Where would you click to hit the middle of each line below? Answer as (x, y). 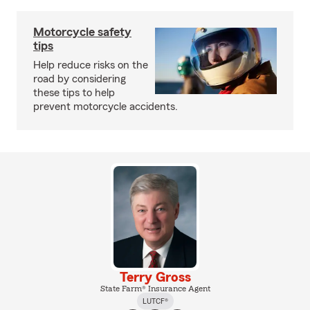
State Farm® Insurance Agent (155, 288)
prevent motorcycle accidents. (106, 107)
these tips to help (74, 93)
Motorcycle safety (82, 32)
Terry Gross (155, 277)
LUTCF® (155, 301)
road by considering (80, 79)
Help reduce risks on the (91, 65)
